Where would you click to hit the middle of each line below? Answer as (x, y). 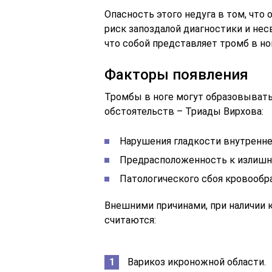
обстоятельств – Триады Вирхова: (184, 111)
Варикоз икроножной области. (197, 262)
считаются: (130, 220)
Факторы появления (176, 74)
